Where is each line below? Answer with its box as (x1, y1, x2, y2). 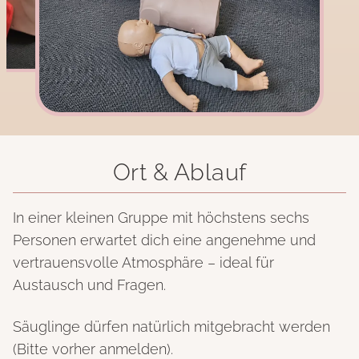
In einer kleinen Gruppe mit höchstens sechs (13, 209, 309, 227)
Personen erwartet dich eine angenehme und (13, 232, 316, 249)
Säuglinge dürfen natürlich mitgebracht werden (13, 318, 330, 336)
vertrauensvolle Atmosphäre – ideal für (13, 254, 274, 272)
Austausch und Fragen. (13, 276, 166, 294)
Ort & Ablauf (112, 158, 247, 186)
